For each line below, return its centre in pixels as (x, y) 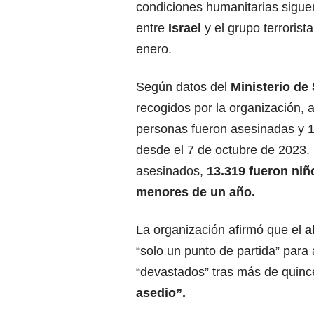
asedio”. (161, 293)
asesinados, (171, 171)
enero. (154, 49)
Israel (186, 28)
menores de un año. (196, 192)
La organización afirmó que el (220, 230)
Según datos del (183, 87)
